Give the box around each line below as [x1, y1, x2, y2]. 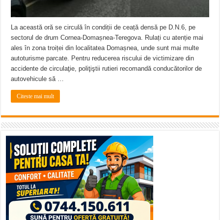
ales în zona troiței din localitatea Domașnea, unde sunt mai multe [11, 44, 199, 52]
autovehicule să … [11, 75, 64, 82]
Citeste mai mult [17, 92, 55, 100]
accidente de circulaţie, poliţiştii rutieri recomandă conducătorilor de [11, 64, 202, 72]
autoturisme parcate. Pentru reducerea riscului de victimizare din [11, 54, 194, 62]
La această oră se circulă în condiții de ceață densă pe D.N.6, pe [11, 23, 196, 31]
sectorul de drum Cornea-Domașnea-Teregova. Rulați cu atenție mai [11, 33, 204, 41]
